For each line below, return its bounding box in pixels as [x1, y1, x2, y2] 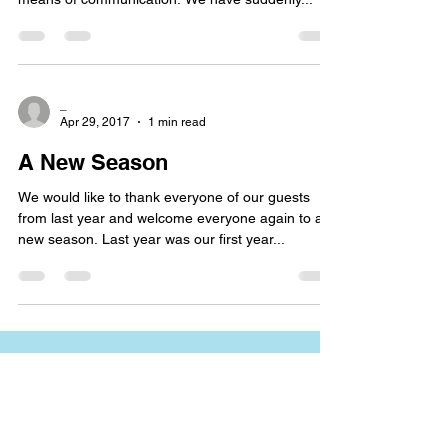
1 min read [148, 114, 206, 129]
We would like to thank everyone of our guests [18, 189, 310, 205]
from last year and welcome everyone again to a [18, 210, 323, 226]
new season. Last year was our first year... [18, 231, 285, 247]
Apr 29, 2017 [60, 114, 130, 129]
